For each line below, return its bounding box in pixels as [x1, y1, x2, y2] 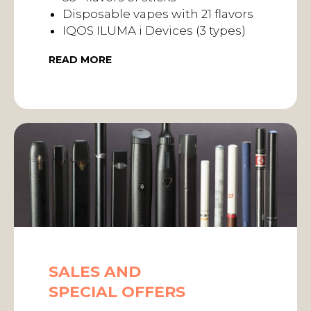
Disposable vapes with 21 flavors [62, 7, 253, 21]
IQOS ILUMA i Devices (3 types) [62, 24, 246, 37]
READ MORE [49, 53, 112, 66]
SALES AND [49, 262, 141, 281]
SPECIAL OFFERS [49, 283, 185, 301]
